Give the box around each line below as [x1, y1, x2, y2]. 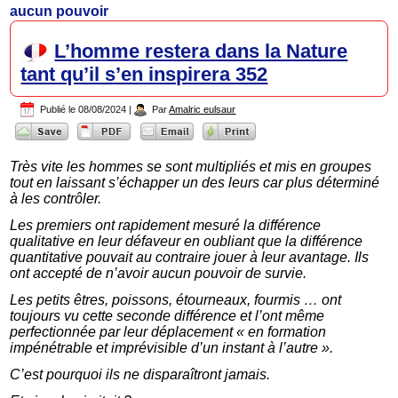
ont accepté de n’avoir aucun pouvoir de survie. [10, 265, 307, 281]
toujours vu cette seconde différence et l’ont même [10, 307, 325, 323]
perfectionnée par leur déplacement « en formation [10, 323, 327, 339]
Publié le [40, 104, 76, 115]
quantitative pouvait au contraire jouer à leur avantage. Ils [10, 249, 370, 265]
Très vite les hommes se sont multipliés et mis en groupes [10, 158, 372, 174]
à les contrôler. [10, 190, 102, 206]
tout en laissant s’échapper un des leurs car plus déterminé [10, 174, 380, 190]
